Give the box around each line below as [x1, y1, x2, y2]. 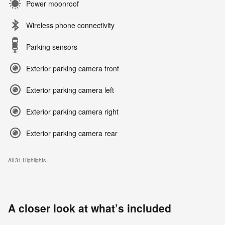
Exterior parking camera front [26, 63, 119, 74]
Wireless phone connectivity [26, 20, 115, 31]
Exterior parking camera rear [26, 128, 118, 139]
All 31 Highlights [8, 156, 46, 164]
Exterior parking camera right [26, 106, 119, 117]
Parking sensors [26, 42, 77, 52]
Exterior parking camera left [26, 85, 114, 95]
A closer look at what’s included [8, 200, 171, 216]
